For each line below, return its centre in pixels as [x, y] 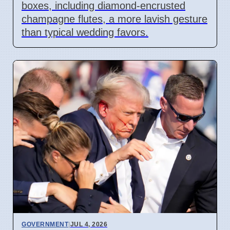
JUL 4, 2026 [89, 224]
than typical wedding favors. [85, 32]
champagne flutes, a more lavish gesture [114, 19]
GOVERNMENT [45, 224]
